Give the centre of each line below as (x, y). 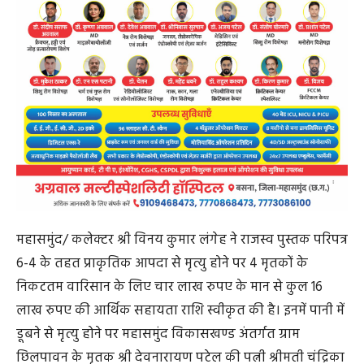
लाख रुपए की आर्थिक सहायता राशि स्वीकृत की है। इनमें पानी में (180, 311)
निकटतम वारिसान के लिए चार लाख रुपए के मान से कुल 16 (169, 288)
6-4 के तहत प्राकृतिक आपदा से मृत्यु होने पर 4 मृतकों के (162, 264)
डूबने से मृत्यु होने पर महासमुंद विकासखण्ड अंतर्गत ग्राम (158, 335)
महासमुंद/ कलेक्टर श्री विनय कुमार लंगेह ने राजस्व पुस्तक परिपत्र (182, 240)
